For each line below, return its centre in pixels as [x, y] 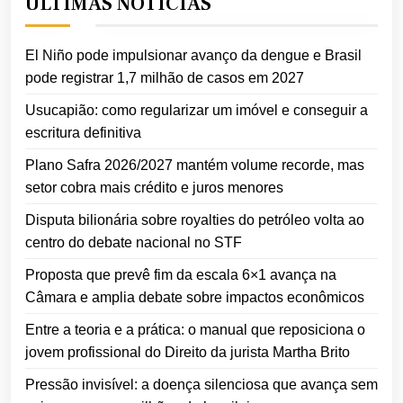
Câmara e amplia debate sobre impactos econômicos [195, 298]
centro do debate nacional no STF [134, 243]
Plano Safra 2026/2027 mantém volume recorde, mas [195, 166]
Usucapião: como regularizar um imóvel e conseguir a [197, 111]
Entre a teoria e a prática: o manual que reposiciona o [195, 330]
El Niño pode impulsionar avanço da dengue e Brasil [193, 56]
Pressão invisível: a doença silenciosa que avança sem [201, 385]
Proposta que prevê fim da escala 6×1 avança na [181, 275]
